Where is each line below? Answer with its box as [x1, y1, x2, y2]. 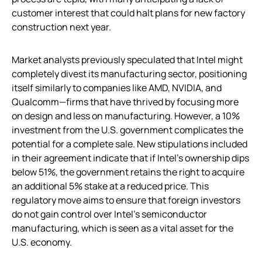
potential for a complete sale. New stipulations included [12, 137, 247, 151]
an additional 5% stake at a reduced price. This [12, 180, 209, 193]
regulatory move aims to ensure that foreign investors [12, 194, 240, 207]
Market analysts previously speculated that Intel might [12, 53, 243, 67]
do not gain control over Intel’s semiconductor [12, 208, 207, 221]
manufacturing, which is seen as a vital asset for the [12, 222, 233, 235]
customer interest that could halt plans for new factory [12, 6, 245, 20]
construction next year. [12, 20, 111, 34]
